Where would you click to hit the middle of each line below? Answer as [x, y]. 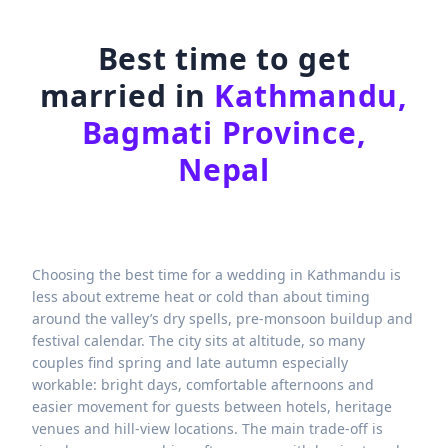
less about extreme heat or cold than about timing [201, 297]
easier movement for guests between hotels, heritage [212, 407]
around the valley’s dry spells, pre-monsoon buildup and [222, 319]
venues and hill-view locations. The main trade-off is [207, 429]
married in [127, 95]
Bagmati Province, [224, 132]
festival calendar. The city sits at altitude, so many [198, 341]
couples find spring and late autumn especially [190, 363]
